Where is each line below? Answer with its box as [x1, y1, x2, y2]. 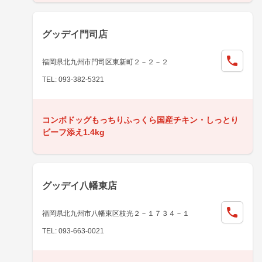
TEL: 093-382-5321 [42, 75, 104, 84]
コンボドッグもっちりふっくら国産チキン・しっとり [42, 115, 239, 125]
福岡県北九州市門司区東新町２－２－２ [42, 57, 168, 66]
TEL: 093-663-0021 [42, 226, 104, 235]
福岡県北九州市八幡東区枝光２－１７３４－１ [42, 209, 189, 218]
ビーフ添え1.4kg [42, 127, 105, 137]
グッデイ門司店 [42, 29, 108, 39]
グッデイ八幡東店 [42, 180, 117, 191]
